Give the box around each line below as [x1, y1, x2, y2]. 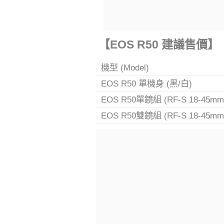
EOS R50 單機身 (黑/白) [101, 78, 192, 89]
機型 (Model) [101, 62, 149, 73]
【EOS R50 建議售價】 [98, 38, 219, 51]
